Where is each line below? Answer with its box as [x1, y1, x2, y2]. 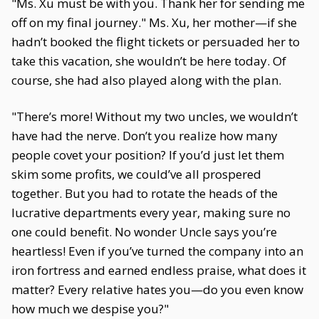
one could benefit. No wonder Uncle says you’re [11, 224, 277, 240]
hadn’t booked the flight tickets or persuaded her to [11, 33, 300, 50]
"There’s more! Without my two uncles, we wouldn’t [11, 108, 298, 125]
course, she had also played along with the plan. [11, 72, 281, 88]
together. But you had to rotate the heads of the [11, 185, 278, 202]
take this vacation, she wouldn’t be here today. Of [11, 53, 286, 69]
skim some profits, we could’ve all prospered [11, 166, 261, 182]
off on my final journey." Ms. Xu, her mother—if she [11, 14, 297, 31]
